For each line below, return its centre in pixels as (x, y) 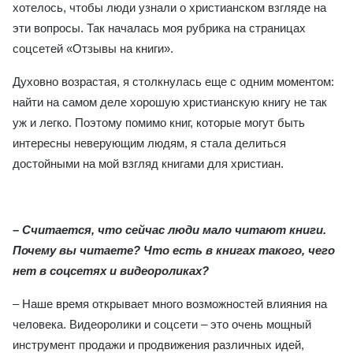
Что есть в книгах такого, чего (239, 250)
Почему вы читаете (73, 250)
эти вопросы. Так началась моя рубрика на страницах (159, 28)
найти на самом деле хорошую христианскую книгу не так (170, 102)
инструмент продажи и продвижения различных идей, (158, 345)
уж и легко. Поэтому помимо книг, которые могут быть (159, 123)
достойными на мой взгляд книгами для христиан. (148, 163)
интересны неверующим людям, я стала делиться (149, 143)
